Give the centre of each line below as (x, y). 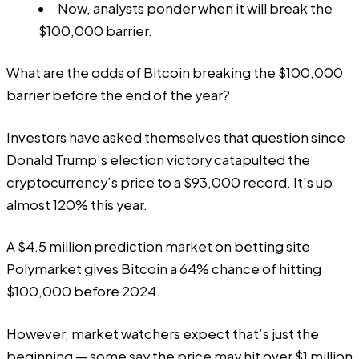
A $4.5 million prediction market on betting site (158, 247)
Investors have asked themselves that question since (176, 137)
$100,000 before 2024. (83, 292)
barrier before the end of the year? (118, 95)
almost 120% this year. (77, 204)
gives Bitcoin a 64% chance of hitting (202, 269)
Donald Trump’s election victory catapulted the (158, 159)
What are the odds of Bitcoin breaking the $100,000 (175, 73)
